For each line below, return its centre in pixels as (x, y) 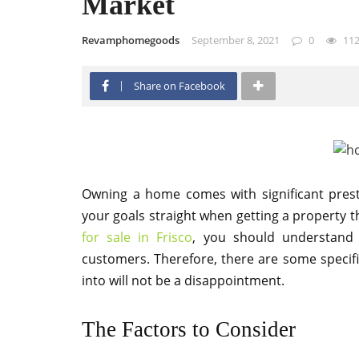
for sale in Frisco (137, 237)
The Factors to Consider (189, 329)
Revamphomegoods (131, 40)
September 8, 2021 (236, 40)
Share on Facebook (179, 86)
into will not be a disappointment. (183, 280)
